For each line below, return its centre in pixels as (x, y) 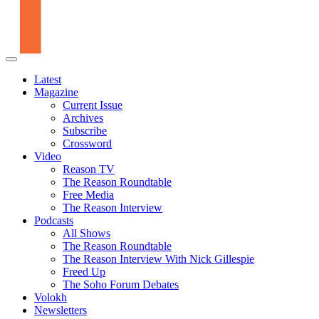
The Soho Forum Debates (121, 284)
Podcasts (54, 220)
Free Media (88, 194)
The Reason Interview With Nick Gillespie (158, 258)
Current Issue (93, 105)
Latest (48, 79)
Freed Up (84, 271)
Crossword (87, 143)
